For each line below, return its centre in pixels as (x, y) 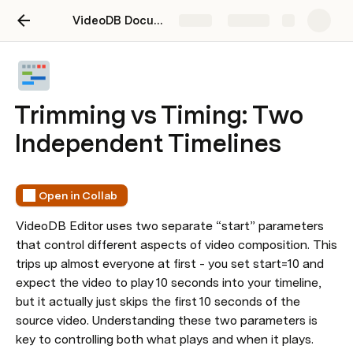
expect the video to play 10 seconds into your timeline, (169, 282)
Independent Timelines (148, 143)
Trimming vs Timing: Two (158, 115)
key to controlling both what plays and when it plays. (165, 339)
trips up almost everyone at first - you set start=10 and (170, 264)
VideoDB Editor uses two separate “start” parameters (170, 226)
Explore (249, 22)
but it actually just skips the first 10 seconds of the (158, 301)
